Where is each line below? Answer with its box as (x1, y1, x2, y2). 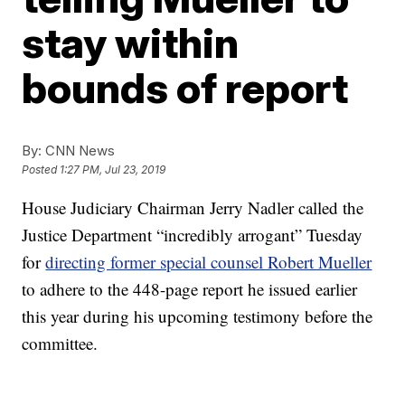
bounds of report (22, 62, 349, 113)
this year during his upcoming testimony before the (22, 305, 373, 327)
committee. (22, 332, 99, 354)
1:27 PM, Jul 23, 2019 (60, 163, 166, 177)
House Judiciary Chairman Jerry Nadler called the (22, 196, 364, 219)
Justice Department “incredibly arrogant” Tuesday (22, 223, 363, 246)
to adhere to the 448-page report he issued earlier (22, 278, 358, 300)
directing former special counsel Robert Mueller (45, 250, 372, 273)
